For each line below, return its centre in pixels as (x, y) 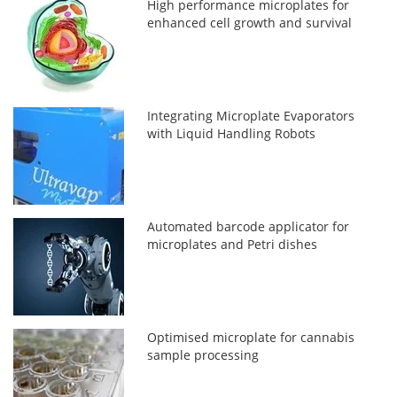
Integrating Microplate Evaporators (251, 115)
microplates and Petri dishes (233, 244)
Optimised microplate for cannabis (251, 337)
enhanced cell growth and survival (250, 22)
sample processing (203, 354)
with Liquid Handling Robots (232, 133)
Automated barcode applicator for (249, 226)
